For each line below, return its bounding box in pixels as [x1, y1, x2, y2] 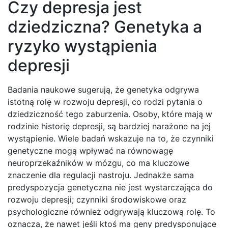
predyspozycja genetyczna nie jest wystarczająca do [8, 182, 213, 193]
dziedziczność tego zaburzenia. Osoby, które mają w [8, 109, 212, 120]
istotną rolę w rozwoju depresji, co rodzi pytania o [8, 97, 203, 107]
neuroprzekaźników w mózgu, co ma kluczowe [8, 158, 189, 168]
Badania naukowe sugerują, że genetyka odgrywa [8, 84, 199, 95]
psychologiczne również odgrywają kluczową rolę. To [8, 207, 215, 217]
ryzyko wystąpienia [8, 36, 157, 56]
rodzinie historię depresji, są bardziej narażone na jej [8, 121, 211, 132]
